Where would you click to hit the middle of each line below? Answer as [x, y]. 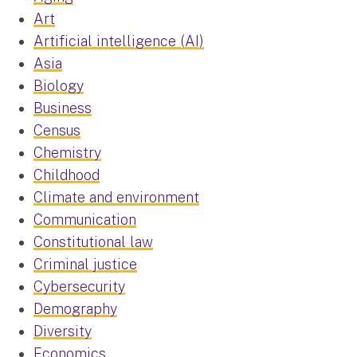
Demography [75, 309]
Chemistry [67, 153]
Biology [59, 86]
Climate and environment [116, 198]
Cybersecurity [79, 287]
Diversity [63, 331]
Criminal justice [85, 265]
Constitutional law [93, 242]
